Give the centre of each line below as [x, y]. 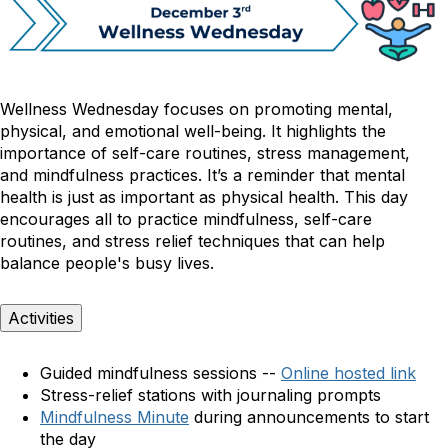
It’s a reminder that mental [306, 175]
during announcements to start [309, 417]
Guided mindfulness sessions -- [160, 373]
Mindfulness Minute [114, 417]
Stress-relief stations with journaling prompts [213, 395]
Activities [41, 318]
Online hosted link [348, 373]
